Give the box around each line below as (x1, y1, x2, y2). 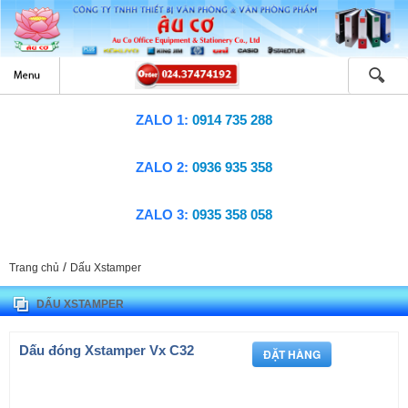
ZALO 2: (136, 158, 189, 175)
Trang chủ (9, 260, 59, 274)
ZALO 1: (136, 111, 189, 127)
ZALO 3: (136, 206, 189, 222)
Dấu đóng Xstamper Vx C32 (19, 342, 194, 358)
